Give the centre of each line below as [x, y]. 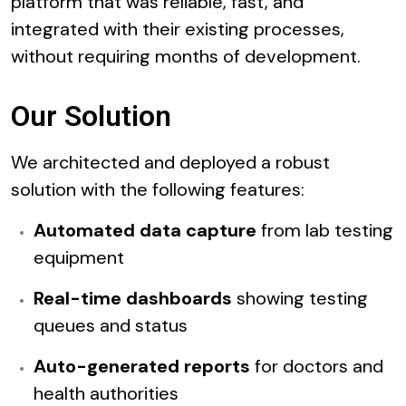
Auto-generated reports [142, 367]
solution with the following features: [158, 190]
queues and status [111, 326]
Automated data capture [145, 231]
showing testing [300, 299]
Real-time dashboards [133, 299]
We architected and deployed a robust [170, 163]
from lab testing [325, 231]
